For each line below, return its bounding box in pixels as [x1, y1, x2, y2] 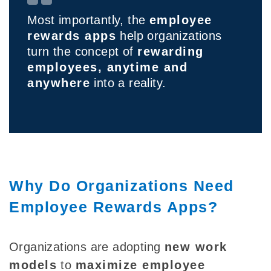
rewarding [137, 45, 204, 59]
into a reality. [90, 76, 166, 90]
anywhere [27, 76, 90, 90]
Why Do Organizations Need [9, 177, 234, 195]
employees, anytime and [27, 60, 188, 74]
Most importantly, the [27, 13, 149, 27]
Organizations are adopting [9, 240, 165, 254]
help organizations [116, 29, 222, 43]
